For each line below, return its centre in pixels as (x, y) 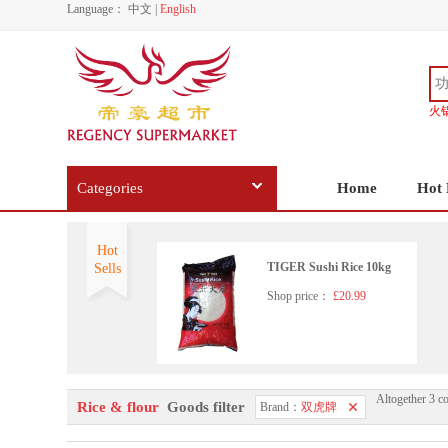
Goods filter (204, 407)
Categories (110, 188)
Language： (96, 9)
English (178, 9)
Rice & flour (120, 407)
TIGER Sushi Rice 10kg (329, 267)
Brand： (280, 407)
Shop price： (298, 296)
